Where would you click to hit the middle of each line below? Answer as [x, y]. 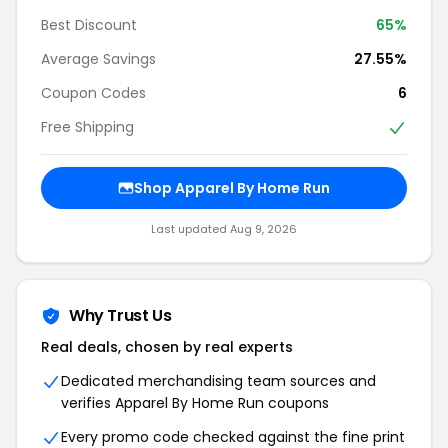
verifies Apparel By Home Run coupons [195, 403]
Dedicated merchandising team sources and [218, 381]
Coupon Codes [93, 92]
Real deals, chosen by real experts [167, 347]
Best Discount [89, 24]
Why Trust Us [120, 316]
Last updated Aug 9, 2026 [224, 229]
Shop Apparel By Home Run [232, 188]
